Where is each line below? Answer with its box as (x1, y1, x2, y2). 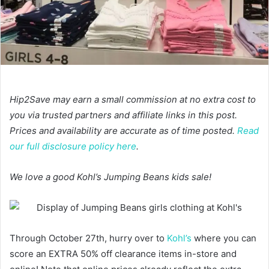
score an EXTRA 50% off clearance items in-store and (10, 247, 237, 259)
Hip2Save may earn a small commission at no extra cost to (10, 93, 256, 105)
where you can (192, 232, 256, 244)
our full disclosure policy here (10, 140, 136, 152)
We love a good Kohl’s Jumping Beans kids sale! (10, 171, 214, 183)
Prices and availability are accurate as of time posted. (10, 124, 237, 136)
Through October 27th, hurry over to (10, 232, 167, 244)
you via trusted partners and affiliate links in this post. (10, 109, 237, 121)
